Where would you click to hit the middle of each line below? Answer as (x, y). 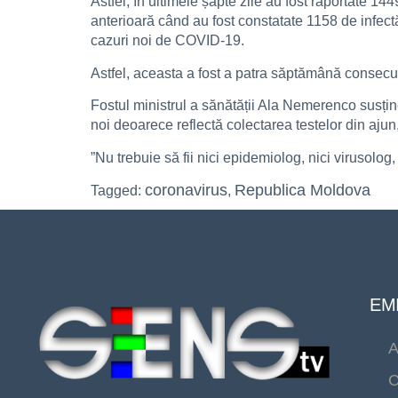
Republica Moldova (302, 190)
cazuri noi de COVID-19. (167, 41)
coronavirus (186, 190)
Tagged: (118, 190)
